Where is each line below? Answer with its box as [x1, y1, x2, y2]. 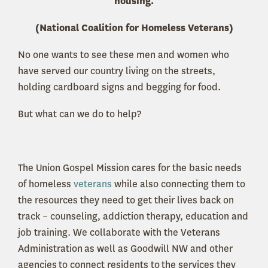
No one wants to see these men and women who [18, 48, 229, 61]
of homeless [18, 178, 74, 190]
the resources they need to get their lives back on [18, 194, 234, 206]
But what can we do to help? [18, 108, 141, 120]
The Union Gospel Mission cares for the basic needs [18, 162, 242, 174]
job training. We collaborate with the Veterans [18, 226, 220, 239]
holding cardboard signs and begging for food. [18, 81, 221, 93]
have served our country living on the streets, [18, 65, 215, 77]
